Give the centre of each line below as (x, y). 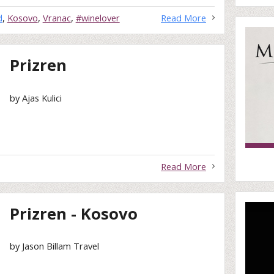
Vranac (57, 18)
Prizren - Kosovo (74, 213)
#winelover (98, 18)
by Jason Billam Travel (55, 246)
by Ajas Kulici (36, 98)
